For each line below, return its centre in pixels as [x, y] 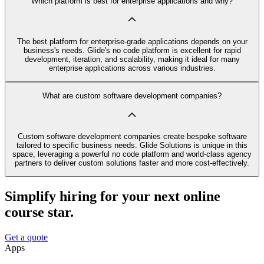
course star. [39, 212]
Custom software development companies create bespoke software [132, 136]
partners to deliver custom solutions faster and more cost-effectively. [132, 163]
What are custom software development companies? [132, 96]
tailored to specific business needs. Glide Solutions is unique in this [132, 145]
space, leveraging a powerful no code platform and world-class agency [132, 154]
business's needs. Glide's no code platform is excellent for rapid [132, 50]
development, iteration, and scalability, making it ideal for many [132, 59]
